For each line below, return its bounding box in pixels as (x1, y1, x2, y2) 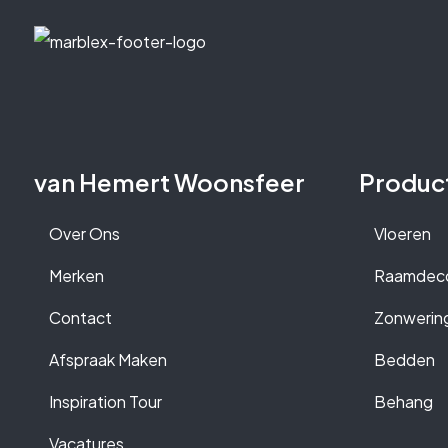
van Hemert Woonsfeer (34, 166, 305, 197)
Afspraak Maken (49, 348, 167, 370)
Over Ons (49, 222, 120, 244)
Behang (374, 390, 433, 412)
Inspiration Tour (49, 390, 162, 412)
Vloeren (374, 222, 431, 244)
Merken (49, 264, 104, 286)
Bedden (374, 348, 435, 370)
